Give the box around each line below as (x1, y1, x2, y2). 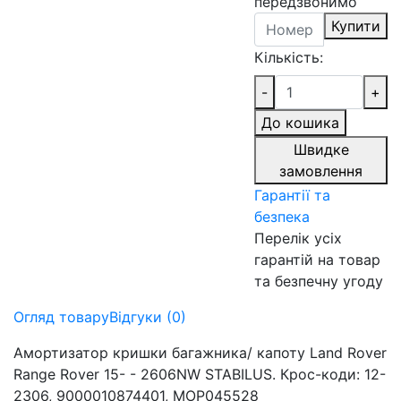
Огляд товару (13, 307, 109, 326)
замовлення (279, 161, 363, 180)
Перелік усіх (254, 228, 343, 247)
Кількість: (254, 47, 324, 66)
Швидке (293, 140, 349, 158)
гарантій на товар (254, 250, 381, 269)
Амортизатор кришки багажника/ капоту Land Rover (13, 343, 387, 362)
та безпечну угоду (254, 271, 384, 290)
